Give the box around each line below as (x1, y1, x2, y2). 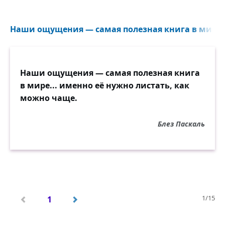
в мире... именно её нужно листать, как (20, 80, 189, 91)
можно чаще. (20, 92, 77, 103)
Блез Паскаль (158, 119, 205, 129)
